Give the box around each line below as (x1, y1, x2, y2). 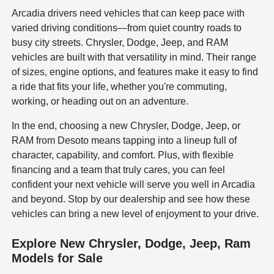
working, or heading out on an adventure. (12, 95, 189, 106)
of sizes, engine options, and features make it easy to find (12, 66, 259, 77)
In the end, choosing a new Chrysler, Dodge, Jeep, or (12, 120, 241, 131)
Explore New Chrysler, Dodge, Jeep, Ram (12, 236, 251, 250)
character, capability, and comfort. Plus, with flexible (12, 149, 234, 160)
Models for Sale (12, 251, 103, 265)
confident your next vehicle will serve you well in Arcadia (12, 179, 256, 190)
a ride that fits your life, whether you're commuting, (12, 81, 228, 92)
